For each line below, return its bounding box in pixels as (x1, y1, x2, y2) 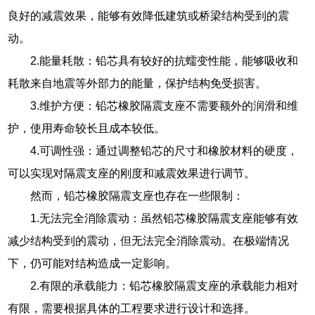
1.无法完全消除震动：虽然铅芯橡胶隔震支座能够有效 (30, 212, 299, 225)
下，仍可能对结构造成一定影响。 (8, 257, 177, 270)
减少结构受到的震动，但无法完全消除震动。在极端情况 (8, 235, 290, 247)
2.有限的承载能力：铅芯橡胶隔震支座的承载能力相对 (30, 280, 299, 292)
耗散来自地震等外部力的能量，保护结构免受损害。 (8, 77, 267, 90)
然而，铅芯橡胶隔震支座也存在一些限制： (30, 190, 245, 202)
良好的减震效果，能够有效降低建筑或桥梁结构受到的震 (8, 10, 290, 22)
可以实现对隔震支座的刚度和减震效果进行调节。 (8, 167, 256, 180)
